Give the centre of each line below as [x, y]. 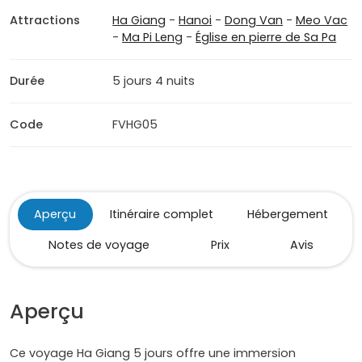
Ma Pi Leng [153, 38]
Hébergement [287, 215]
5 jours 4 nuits [154, 81]
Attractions [45, 21]
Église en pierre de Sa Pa [266, 38]
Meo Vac [322, 21]
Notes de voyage [99, 245]
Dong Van [254, 21]
